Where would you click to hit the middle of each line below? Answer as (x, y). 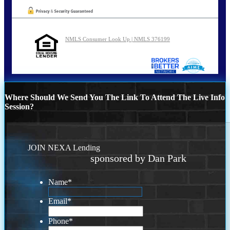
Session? (19, 106)
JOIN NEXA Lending (64, 148)
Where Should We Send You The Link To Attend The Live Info (115, 97)
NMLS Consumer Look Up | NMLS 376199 (118, 39)
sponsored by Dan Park (138, 158)
